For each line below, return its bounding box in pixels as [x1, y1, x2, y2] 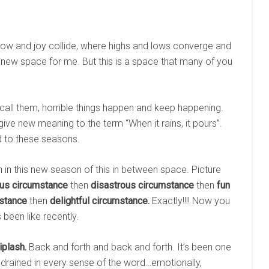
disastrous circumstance [91, 180, 194, 191]
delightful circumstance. [50, 195, 150, 207]
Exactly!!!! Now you [150, 195, 230, 207]
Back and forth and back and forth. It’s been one [26, 241, 231, 253]
